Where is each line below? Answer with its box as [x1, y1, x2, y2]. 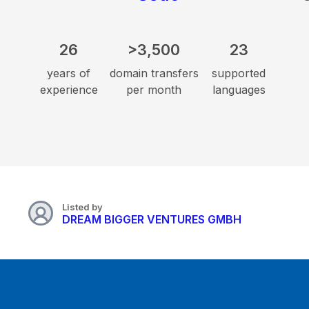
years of [47, 66, 91, 80]
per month [126, 83, 181, 97]
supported [212, 66, 266, 80]
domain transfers [109, 66, 199, 80]
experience [39, 83, 98, 97]
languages [212, 83, 266, 97]
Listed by [62, 201, 103, 212]
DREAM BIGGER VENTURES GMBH [62, 212, 241, 226]
